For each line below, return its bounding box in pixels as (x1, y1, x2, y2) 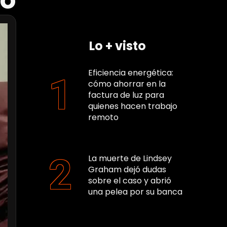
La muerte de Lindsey (88, 152, 172, 164)
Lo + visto (89, 37, 146, 54)
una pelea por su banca (88, 185, 182, 198)
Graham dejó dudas (88, 163, 166, 175)
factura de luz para (88, 89, 164, 101)
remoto (88, 111, 119, 124)
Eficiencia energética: (88, 67, 173, 79)
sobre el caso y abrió (88, 174, 171, 186)
